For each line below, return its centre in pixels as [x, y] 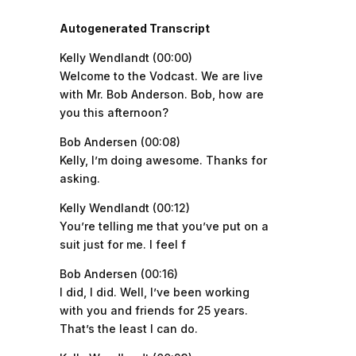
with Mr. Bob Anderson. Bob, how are [161, 94]
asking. [79, 178]
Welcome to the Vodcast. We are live [161, 76]
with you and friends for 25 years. [153, 310]
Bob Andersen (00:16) [118, 274]
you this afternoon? [114, 112]
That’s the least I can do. [128, 329]
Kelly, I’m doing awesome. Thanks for [163, 160]
